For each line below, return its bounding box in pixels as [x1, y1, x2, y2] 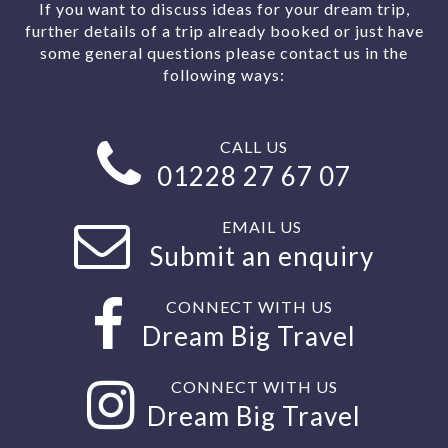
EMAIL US [221, 217, 302, 236]
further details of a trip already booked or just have [24, 21, 424, 40]
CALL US [220, 137, 288, 156]
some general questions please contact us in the [40, 43, 408, 62]
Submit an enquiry [149, 240, 374, 272]
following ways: [163, 65, 285, 84]
